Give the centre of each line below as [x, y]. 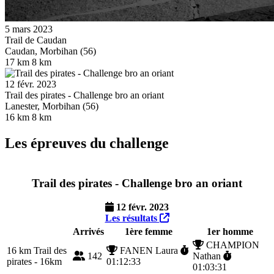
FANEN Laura [149, 250]
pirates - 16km [34, 261]
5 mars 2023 [29, 29]
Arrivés [88, 231]
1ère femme [148, 231]
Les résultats [132, 218]
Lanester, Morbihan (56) [52, 106]
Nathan [208, 256]
